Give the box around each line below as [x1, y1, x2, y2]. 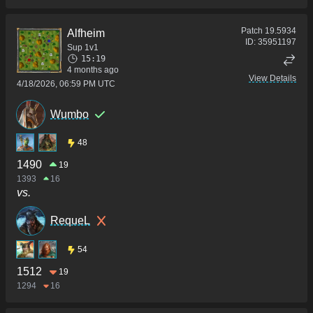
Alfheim [67, 27, 105, 39]
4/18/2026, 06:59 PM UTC [17, 78, 115, 89]
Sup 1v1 [67, 42, 99, 52]
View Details [249, 73, 296, 83]
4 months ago [67, 64, 119, 75]
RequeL [50, 214, 90, 227]
